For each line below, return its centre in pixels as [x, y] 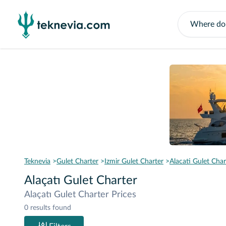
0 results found [48, 208]
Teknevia [37, 161]
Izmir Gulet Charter [134, 161]
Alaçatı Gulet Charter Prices [80, 195]
